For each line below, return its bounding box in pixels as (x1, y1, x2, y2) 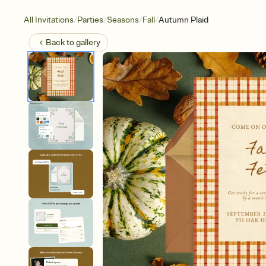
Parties (77, 15, 103, 25)
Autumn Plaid (159, 15, 208, 25)
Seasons (107, 15, 139, 25)
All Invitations (24, 15, 74, 25)
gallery (76, 37, 100, 47)
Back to (46, 37, 76, 47)
